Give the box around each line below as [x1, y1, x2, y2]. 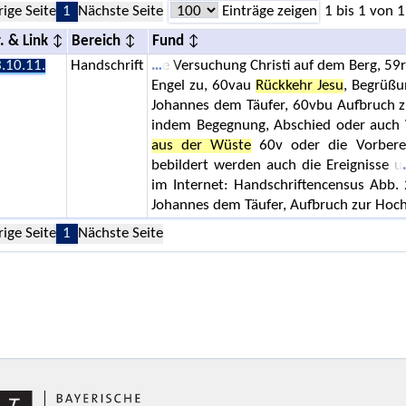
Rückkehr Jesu [255, 78, 343, 93]
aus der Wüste [150, 138, 252, 153]
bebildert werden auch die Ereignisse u [150, 158, 402, 173]
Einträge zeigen [217, 4, 317, 19]
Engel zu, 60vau [150, 78, 256, 93]
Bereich [71, 34, 121, 49]
